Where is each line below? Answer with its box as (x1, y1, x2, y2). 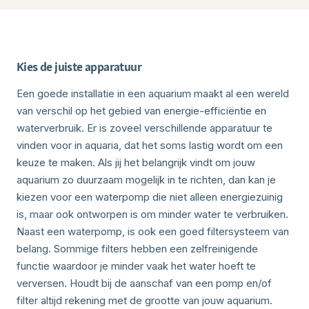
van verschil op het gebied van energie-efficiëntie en (17, 103, 266, 117)
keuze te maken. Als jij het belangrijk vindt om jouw (17, 155, 255, 169)
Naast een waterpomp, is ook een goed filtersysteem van (17, 224, 289, 238)
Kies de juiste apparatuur (17, 58, 141, 74)
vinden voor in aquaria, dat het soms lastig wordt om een (17, 138, 283, 152)
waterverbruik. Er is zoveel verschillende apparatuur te (17, 121, 272, 134)
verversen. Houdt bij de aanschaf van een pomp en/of (17, 276, 272, 290)
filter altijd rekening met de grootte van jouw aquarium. (17, 293, 272, 307)
